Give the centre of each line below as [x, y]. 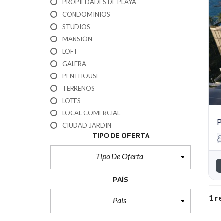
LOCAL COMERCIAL [91, 113]
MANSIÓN [77, 39]
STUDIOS [76, 27]
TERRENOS [78, 88]
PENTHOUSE [81, 76]
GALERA [74, 64]
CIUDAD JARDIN [87, 125]
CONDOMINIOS [86, 14]
